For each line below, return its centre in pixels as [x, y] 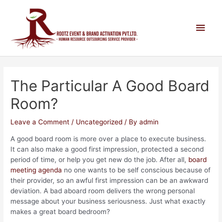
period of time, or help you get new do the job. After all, [100, 160]
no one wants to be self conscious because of [137, 170]
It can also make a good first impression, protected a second [107, 149]
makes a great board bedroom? [60, 212]
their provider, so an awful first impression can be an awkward [110, 181]
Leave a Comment [40, 122]
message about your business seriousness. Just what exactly [108, 201]
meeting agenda [36, 170]
